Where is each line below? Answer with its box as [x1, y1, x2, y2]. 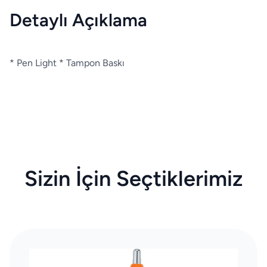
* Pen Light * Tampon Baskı [10, 57, 125, 69]
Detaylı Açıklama [10, 9, 147, 31]
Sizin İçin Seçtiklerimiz [24, 166, 243, 191]
